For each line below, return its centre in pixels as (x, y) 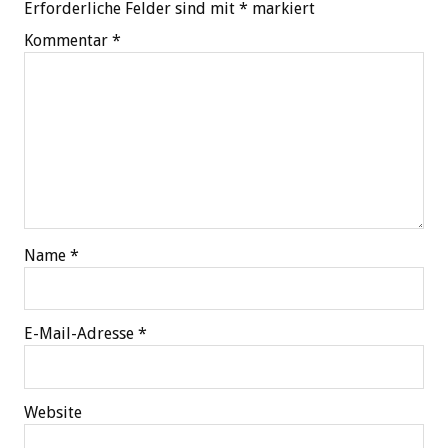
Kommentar (68, 41)
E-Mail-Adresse (81, 334)
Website (53, 412)
